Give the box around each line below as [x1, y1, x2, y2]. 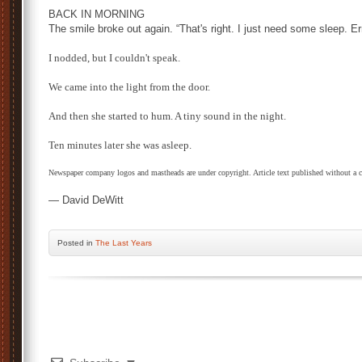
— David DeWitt [48, 194, 124, 206]
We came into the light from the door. [48, 81, 210, 93]
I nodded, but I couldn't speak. [48, 52, 180, 64]
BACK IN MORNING [48, 8, 145, 20]
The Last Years [95, 238, 152, 247]
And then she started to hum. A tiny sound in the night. [48, 110, 286, 122]
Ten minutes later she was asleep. [48, 139, 192, 151]
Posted [57, 238, 86, 247]
